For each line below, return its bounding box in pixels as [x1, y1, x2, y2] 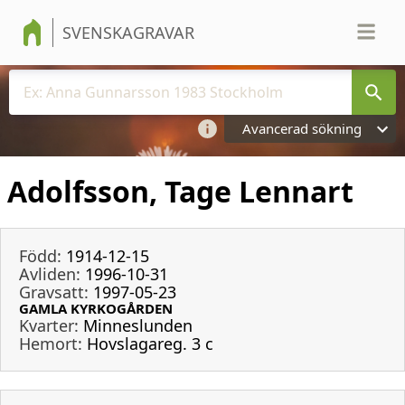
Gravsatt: [19, 280, 89, 303]
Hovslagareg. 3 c [87, 332, 213, 354]
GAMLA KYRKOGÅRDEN [19, 298, 173, 317]
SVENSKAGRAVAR [62, 22, 194, 43]
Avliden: [19, 262, 80, 285]
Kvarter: [19, 314, 79, 336]
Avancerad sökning [242, 119, 362, 137]
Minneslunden [83, 314, 193, 336]
